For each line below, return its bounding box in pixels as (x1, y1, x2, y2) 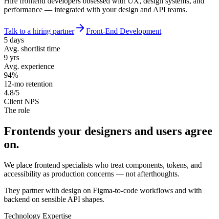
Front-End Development (86, 26, 161, 35)
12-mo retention (4, 79, 53, 88)
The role (4, 106, 30, 114)
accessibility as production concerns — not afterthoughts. (4, 169, 179, 178)
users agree (156, 124, 213, 137)
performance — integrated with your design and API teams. (4, 5, 187, 14)
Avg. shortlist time (4, 44, 60, 53)
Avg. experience (4, 62, 54, 70)
